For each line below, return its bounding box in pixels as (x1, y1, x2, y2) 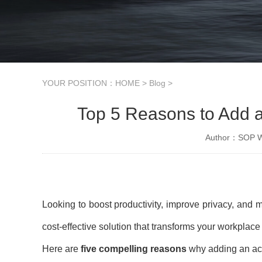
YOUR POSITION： (42, 78, 115, 88)
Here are (42, 244, 81, 254)
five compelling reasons (81, 244, 187, 254)
